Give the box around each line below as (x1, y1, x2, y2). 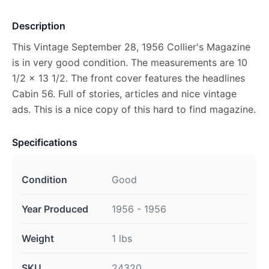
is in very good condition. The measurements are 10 (12, 56, 247, 68)
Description (12, 20, 65, 32)
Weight (22, 232, 54, 244)
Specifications (12, 136, 77, 148)
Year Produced (22, 203, 88, 215)
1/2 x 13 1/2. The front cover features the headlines (12, 72, 245, 84)
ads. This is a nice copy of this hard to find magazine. (12, 103, 256, 115)
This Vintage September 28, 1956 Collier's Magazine (12, 41, 250, 53)
